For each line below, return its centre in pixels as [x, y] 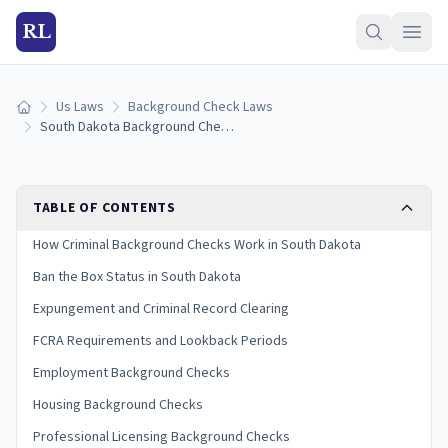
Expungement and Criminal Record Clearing [161, 309]
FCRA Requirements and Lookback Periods [160, 341]
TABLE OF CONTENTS [104, 208]
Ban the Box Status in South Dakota [137, 277]
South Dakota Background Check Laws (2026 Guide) [227, 127]
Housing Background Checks [118, 405]
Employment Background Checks [131, 373]
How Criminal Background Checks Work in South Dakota [197, 245]
